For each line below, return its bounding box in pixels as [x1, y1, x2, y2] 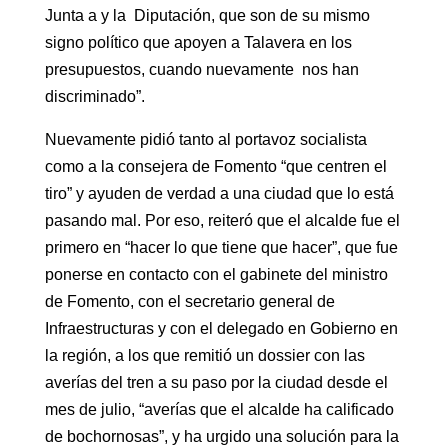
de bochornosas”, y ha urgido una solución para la [44, 428, 399, 445]
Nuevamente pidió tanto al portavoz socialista [44, 131, 367, 148]
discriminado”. [44, 88, 145, 105]
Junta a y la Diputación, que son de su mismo [44, 7, 370, 24]
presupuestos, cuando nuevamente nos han [44, 61, 359, 78]
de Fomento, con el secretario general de [44, 293, 335, 310]
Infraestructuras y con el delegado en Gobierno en [44, 320, 398, 337]
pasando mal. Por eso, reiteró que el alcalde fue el [44, 212, 400, 229]
